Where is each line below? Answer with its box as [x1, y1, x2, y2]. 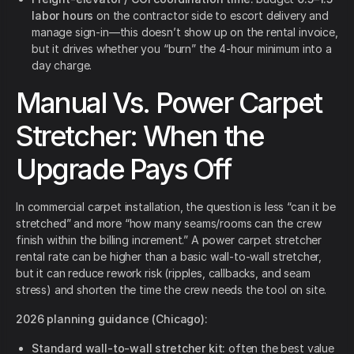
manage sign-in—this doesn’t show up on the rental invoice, [32, 25, 338, 40]
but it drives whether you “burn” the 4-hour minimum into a [32, 42, 332, 56]
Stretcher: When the [16, 119, 264, 154]
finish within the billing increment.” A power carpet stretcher [16, 233, 322, 247]
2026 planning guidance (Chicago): [16, 312, 208, 326]
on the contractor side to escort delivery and [93, 9, 329, 23]
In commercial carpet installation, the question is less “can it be [16, 200, 336, 214]
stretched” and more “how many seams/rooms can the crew [16, 217, 322, 231]
